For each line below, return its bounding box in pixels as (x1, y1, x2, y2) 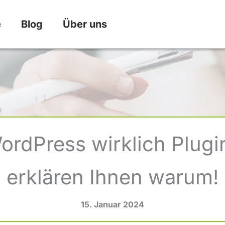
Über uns (63, 18, 107, 30)
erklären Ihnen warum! (6, 164, 219, 189)
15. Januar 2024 (81, 199, 144, 210)
